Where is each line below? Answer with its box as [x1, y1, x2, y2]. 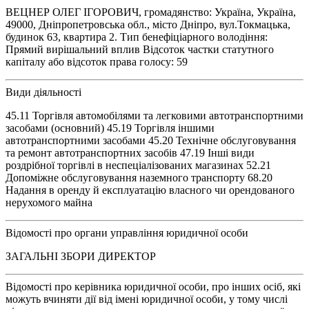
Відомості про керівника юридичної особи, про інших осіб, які [6, 280, 301, 292]
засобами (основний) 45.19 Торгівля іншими [6, 121, 215, 134]
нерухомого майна [6, 196, 92, 208]
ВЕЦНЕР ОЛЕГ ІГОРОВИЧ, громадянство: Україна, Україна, [6, 6, 296, 18]
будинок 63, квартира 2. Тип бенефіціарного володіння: [6, 30, 268, 43]
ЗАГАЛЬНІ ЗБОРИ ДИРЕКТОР [6, 250, 156, 262]
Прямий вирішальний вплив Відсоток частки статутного [6, 43, 274, 55]
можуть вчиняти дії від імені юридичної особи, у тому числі [6, 292, 288, 305]
